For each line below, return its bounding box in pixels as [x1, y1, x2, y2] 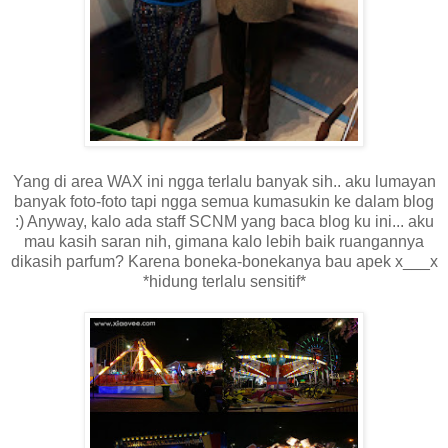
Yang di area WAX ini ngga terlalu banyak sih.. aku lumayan [12, 172, 436, 190]
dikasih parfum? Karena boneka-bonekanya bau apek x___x [10, 252, 438, 270]
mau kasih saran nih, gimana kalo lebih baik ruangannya [24, 232, 424, 250]
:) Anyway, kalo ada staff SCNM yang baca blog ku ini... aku [14, 212, 434, 230]
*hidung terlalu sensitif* [142, 272, 306, 290]
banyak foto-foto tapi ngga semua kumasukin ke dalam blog [14, 192, 434, 210]
